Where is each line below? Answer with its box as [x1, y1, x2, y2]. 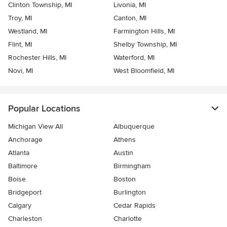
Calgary [8, 201, 31, 210]
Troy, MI [8, 14, 32, 23]
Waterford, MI [113, 53, 155, 62]
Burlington [113, 188, 146, 197]
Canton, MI [113, 14, 146, 23]
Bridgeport [8, 188, 42, 197]
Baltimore [8, 162, 37, 171]
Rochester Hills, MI [8, 53, 66, 62]
